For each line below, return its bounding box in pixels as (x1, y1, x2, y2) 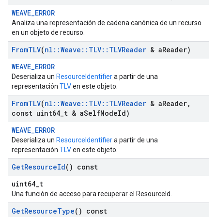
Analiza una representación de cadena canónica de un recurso (12, 19, 201, 27)
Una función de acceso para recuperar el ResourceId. (12, 190, 172, 198)
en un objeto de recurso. (12, 29, 85, 36)
